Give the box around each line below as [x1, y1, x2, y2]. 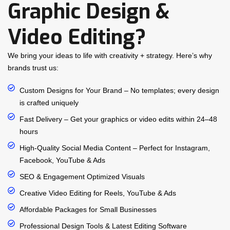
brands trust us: [8, 64, 59, 72]
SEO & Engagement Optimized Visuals [19, 172, 145, 181]
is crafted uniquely [19, 99, 79, 107]
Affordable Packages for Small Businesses [19, 205, 157, 214]
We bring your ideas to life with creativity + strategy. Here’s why [8, 51, 212, 60]
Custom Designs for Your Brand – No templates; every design [19, 86, 219, 95]
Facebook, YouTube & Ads [19, 156, 105, 165]
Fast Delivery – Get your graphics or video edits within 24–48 [19, 115, 217, 124]
